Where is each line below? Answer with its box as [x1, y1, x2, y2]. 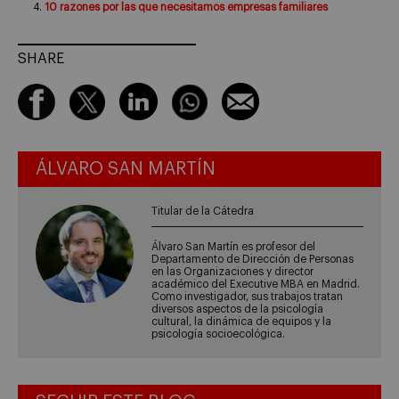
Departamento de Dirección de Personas [151, 254, 354, 265]
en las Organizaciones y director [151, 266, 314, 278]
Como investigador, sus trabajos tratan [151, 291, 344, 303]
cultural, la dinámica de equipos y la [151, 316, 332, 328]
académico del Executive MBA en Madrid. [151, 279, 361, 290]
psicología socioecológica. [151, 329, 286, 340]
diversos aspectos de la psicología [151, 304, 324, 315]
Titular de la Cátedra [151, 206, 255, 217]
